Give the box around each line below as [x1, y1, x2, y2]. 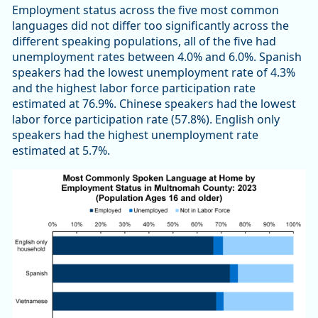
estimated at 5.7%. [12, 142, 110, 158]
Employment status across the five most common [12, 1, 279, 18]
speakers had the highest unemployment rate [12, 126, 258, 143]
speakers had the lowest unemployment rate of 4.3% [12, 64, 295, 80]
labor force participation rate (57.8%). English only [12, 111, 280, 127]
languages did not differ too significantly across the [12, 17, 289, 33]
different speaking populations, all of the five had [12, 33, 276, 49]
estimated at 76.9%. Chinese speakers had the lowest [12, 95, 296, 111]
